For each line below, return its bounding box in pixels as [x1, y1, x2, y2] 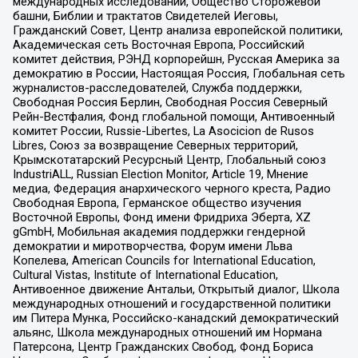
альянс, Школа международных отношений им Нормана [12, 325, 322, 340]
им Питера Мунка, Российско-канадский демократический [12, 311, 339, 326]
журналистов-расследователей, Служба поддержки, [12, 81, 302, 96]
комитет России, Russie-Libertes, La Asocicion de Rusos [12, 124, 314, 139]
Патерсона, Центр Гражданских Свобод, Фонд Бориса [12, 340, 313, 355]
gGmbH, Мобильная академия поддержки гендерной [12, 225, 305, 240]
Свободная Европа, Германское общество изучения [12, 196, 301, 211]
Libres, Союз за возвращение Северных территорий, [12, 138, 298, 153]
